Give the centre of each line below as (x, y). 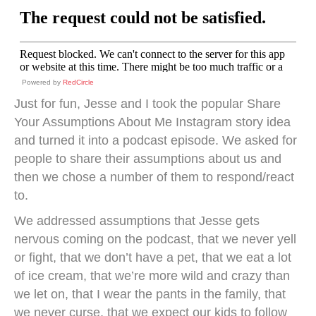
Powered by (42, 82)
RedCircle (78, 82)
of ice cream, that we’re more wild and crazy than (152, 276)
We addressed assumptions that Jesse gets (137, 221)
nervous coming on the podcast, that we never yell (155, 239)
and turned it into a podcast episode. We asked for (156, 140)
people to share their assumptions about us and (148, 159)
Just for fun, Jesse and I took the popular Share (147, 104)
